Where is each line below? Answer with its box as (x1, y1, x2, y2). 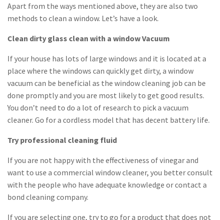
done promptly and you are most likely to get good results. (7, 90, 204, 101)
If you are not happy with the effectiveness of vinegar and (7, 155, 198, 165)
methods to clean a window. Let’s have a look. (7, 13, 159, 24)
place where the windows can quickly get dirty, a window (7, 66, 193, 76)
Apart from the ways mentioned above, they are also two (7, 1, 198, 11)
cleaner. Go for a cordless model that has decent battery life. (7, 115, 210, 125)
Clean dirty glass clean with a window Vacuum (7, 33, 170, 44)
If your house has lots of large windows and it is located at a (7, 54, 206, 64)
